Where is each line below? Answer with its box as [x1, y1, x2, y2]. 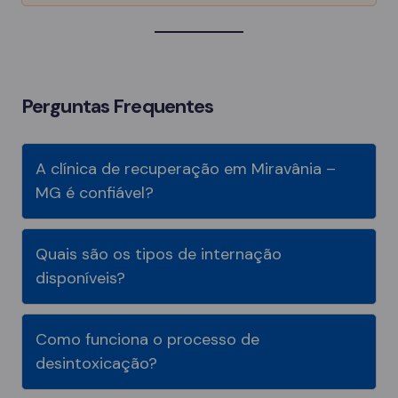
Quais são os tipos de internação [36, 243, 282, 265]
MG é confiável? [36, 181, 154, 203]
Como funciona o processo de [36, 328, 259, 350]
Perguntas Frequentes [21, 92, 214, 119]
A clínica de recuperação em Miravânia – [36, 157, 336, 179]
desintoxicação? [36, 352, 157, 374]
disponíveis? [36, 267, 125, 289]
